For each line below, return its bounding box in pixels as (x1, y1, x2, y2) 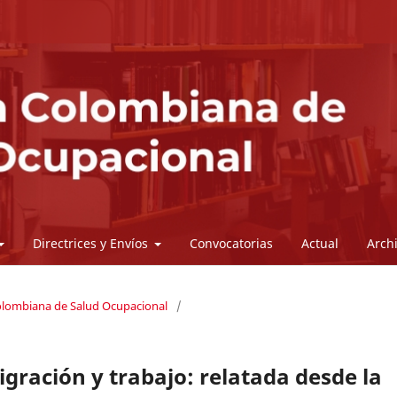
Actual (301, 235, 339, 253)
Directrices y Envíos (32, 235, 152, 253)
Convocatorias (190, 235, 274, 253)
